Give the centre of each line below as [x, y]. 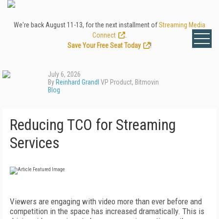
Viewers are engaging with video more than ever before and [106, 201]
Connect [104, 35]
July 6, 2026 [64, 74]
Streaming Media [182, 25]
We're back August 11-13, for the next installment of [86, 25]
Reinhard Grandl [77, 82]
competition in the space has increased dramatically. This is [107, 211]
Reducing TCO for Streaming [93, 125]
